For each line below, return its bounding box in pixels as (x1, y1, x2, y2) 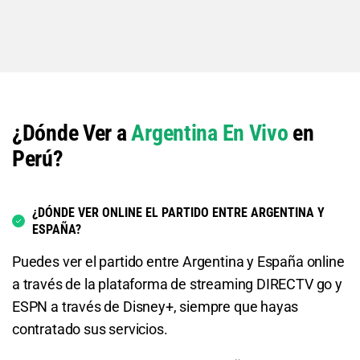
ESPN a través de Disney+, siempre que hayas (12, 298, 299, 316)
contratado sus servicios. (12, 321, 168, 338)
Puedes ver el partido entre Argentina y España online (12, 253, 345, 271)
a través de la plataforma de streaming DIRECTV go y (12, 276, 342, 293)
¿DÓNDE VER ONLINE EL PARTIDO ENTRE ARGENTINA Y (32, 205, 325, 221)
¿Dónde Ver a (12, 120, 132, 147)
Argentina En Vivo (131, 120, 288, 147)
